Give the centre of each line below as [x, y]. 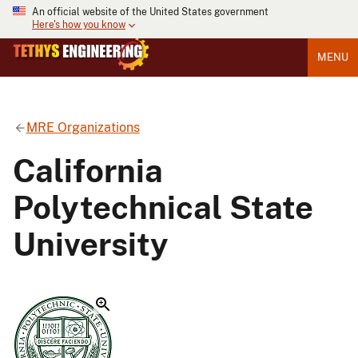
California [88, 170]
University [91, 244]
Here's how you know [79, 25]
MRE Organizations [83, 127]
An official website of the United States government [150, 12]
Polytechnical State [163, 207]
